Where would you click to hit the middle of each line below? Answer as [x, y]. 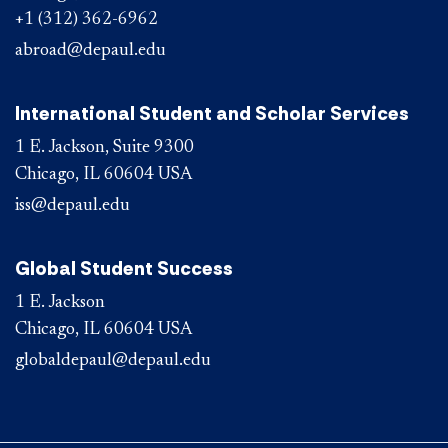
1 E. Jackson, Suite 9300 [104, 148]
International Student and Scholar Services [212, 114]
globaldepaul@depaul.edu [113, 361]
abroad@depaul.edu [90, 51]
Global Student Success [124, 269]
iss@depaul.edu [72, 206]
